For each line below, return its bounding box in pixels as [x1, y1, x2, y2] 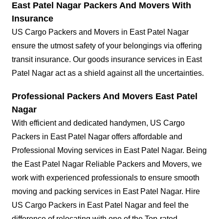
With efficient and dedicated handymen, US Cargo [12, 119, 185, 128]
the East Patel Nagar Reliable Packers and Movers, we [12, 160, 202, 169]
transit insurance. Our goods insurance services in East [12, 55, 202, 64]
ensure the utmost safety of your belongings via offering [12, 42, 202, 50]
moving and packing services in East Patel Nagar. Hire [12, 187, 200, 196]
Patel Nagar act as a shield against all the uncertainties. [12, 69, 204, 78]
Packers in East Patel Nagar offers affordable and [12, 132, 182, 141]
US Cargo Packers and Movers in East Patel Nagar [12, 28, 189, 37]
